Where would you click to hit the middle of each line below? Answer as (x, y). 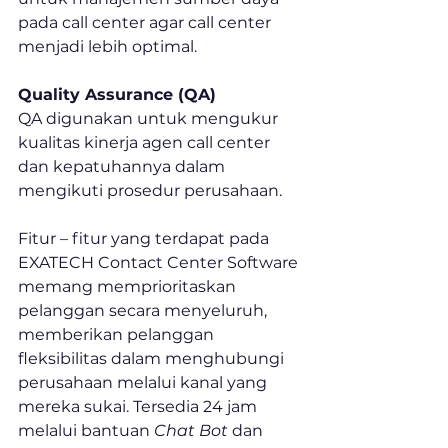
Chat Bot (193, 431)
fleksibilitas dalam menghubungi (153, 359)
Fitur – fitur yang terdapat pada (145, 239)
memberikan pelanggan (118, 335)
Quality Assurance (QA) (117, 95)
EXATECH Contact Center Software (160, 263)
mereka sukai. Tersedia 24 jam (139, 407)
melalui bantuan (86, 431)
